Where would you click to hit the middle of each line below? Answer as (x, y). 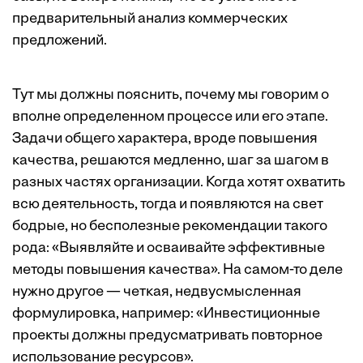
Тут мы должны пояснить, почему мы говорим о (171, 95)
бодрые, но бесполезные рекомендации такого (170, 226)
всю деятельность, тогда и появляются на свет (168, 205)
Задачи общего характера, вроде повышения (165, 139)
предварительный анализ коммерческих (150, 19)
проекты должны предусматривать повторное (167, 336)
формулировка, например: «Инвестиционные (166, 314)
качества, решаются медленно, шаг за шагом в (171, 161)
